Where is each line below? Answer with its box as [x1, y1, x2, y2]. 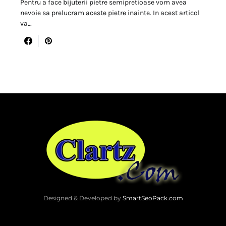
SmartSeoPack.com [122, 194, 183, 202]
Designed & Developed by [43, 194, 123, 202]
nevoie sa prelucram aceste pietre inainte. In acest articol [20, 8, 200, 17]
